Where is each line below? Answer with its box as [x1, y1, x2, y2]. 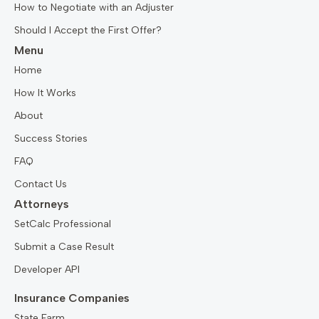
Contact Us [14, 178, 67, 191]
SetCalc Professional [14, 218, 111, 231]
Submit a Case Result [14, 241, 114, 253]
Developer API [14, 263, 80, 276]
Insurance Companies [14, 291, 130, 305]
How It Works [14, 87, 76, 100]
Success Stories [14, 132, 88, 145]
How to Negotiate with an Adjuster [14, 1, 174, 14]
